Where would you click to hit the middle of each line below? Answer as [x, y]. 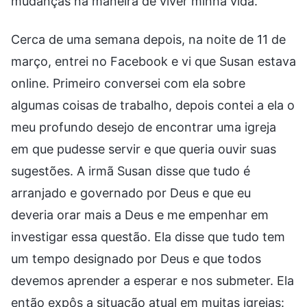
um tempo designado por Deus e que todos [136, 258]
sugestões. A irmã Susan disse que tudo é [131, 171]
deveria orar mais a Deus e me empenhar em [140, 214]
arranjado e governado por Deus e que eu [131, 193]
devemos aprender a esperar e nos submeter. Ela [152, 280]
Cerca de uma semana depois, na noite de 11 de [148, 39]
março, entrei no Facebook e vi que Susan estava [153, 61]
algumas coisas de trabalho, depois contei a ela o [153, 105]
